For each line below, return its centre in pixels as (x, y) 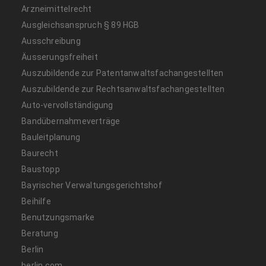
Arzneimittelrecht (57, 9)
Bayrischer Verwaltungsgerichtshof (92, 185)
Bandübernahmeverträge (71, 121)
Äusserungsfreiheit (60, 57)
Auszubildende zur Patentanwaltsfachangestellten (123, 73)
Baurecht (40, 153)
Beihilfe (36, 201)
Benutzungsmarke (58, 217)
